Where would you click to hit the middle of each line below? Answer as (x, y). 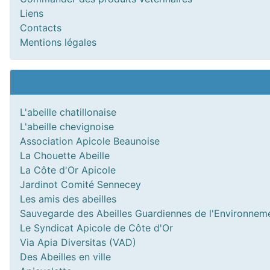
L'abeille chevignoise (67, 127)
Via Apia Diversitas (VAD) (78, 242)
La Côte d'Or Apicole (68, 170)
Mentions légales (58, 42)
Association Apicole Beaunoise (90, 141)
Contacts (41, 28)
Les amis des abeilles (68, 199)
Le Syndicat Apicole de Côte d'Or (96, 228)
